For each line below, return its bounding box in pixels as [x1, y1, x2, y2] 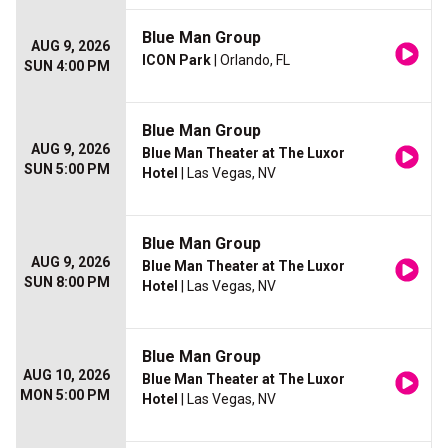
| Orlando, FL [211, 52, 290, 69]
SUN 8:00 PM [24, 274, 110, 291]
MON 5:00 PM [20, 387, 110, 404]
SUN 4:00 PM [24, 58, 110, 75]
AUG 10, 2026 [23, 367, 110, 384]
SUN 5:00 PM [24, 161, 110, 178]
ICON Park [142, 52, 211, 69]
